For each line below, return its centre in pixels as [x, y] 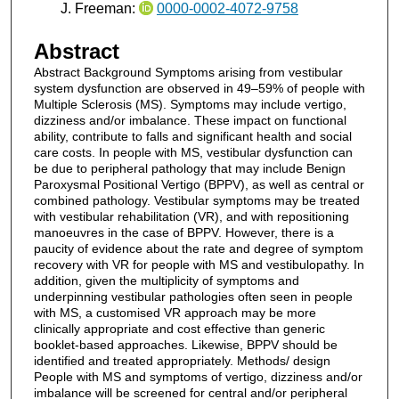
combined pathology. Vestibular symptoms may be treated [196, 200]
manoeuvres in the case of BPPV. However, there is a [183, 232]
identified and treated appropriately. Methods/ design [182, 360]
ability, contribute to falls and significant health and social [192, 136]
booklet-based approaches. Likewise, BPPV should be [185, 344]
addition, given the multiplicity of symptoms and [166, 280]
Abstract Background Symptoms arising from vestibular [188, 72]
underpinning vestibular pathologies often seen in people [193, 296]
